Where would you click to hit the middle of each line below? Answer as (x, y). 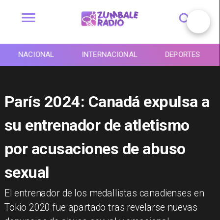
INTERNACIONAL (110, 55)
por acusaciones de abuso (95, 149)
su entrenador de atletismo (97, 125)
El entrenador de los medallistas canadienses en (104, 193)
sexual (27, 172)
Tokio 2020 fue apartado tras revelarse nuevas (101, 207)
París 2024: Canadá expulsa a (107, 101)
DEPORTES (183, 55)
